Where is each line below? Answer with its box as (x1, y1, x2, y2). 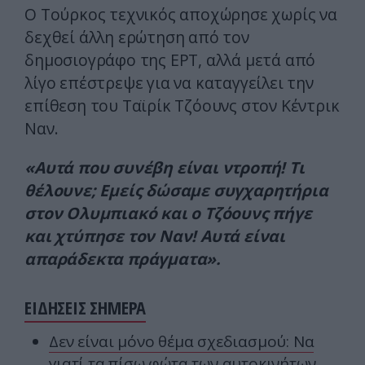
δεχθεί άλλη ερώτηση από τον (24, 26, 249, 49)
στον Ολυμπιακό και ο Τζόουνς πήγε (24, 202, 312, 225)
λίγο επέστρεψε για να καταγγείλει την (24, 72, 314, 95)
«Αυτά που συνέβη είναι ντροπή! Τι (24, 156, 305, 179)
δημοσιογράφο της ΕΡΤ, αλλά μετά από (24, 49, 316, 72)
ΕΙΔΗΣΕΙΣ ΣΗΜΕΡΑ (24, 295, 147, 321)
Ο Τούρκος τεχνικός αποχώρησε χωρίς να (24, 3, 337, 26)
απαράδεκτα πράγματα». (24, 248, 221, 270)
